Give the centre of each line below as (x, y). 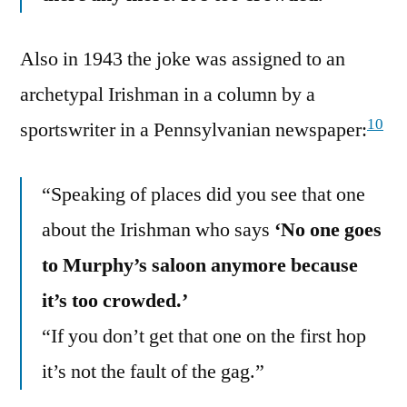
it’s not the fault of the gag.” (153, 372)
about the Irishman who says (158, 230)
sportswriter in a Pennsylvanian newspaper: (194, 130)
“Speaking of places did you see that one (203, 195)
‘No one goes (328, 230)
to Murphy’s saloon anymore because (200, 266)
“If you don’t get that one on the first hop (204, 337)
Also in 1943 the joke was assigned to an (183, 60)
